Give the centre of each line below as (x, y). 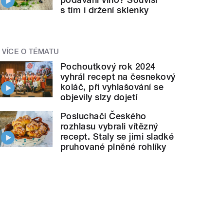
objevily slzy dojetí (99, 97)
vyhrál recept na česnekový (118, 76)
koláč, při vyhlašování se (112, 87)
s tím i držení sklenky (105, 10)
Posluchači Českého (103, 116)
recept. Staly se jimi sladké (117, 136)
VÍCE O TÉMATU (30, 51)
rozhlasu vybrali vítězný (109, 126)
